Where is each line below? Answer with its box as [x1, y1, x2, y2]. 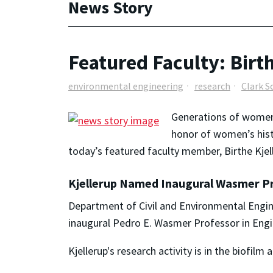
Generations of [171, 109, 242, 124]
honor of [171, 126, 213, 141]
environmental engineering [68, 80, 183, 93]
